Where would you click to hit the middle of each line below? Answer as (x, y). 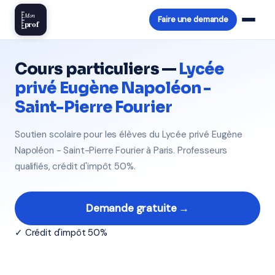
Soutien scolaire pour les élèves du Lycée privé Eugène (129, 134)
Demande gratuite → (137, 208)
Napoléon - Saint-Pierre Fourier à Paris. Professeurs (121, 150)
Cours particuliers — (97, 69)
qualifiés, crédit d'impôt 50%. (75, 166)
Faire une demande (193, 19)
